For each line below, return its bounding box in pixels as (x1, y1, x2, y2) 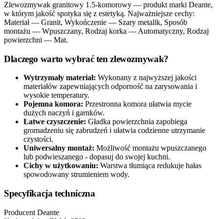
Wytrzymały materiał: (23, 73, 96, 82)
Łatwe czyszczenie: (23, 117, 86, 126)
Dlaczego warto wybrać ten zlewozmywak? (4, 53, 169, 64)
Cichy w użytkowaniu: (23, 161, 98, 170)
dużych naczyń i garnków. (23, 109, 105, 117)
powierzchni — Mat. (4, 35, 68, 44)
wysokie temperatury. (23, 91, 89, 100)
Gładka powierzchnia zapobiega (88, 117, 187, 126)
